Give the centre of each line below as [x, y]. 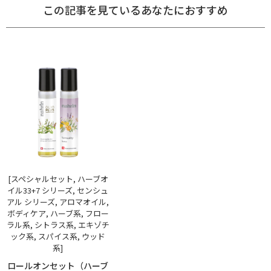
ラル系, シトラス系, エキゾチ [58, 224]
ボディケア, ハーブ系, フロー [58, 213]
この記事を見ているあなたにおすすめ [135, 9]
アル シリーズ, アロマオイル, [58, 201]
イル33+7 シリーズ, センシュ [58, 190]
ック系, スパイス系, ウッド [58, 236]
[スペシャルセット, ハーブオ [58, 178]
